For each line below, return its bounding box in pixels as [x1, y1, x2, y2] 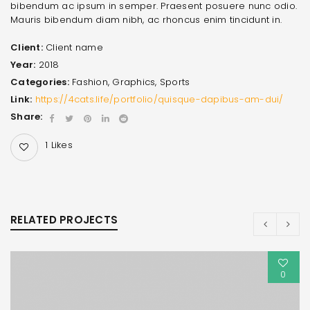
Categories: [10, 75, 69, 89]
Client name [46, 40, 103, 54]
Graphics [112, 75, 156, 89]
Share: [10, 109, 43, 123]
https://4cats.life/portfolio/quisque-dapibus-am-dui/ [35, 92, 284, 106]
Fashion [72, 75, 108, 89]
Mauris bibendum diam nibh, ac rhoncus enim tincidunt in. [10, 12, 282, 26]
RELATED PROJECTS [10, 212, 118, 227]
